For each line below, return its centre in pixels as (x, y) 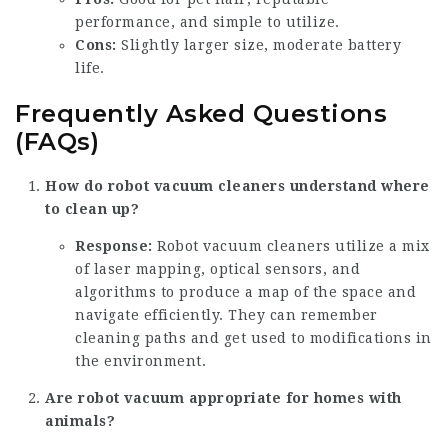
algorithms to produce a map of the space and (245, 292)
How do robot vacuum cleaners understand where (237, 186)
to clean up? (92, 209)
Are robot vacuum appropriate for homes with (223, 398)
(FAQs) (57, 141)
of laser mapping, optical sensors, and (217, 269)
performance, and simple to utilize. (207, 22)
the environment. (140, 361)
